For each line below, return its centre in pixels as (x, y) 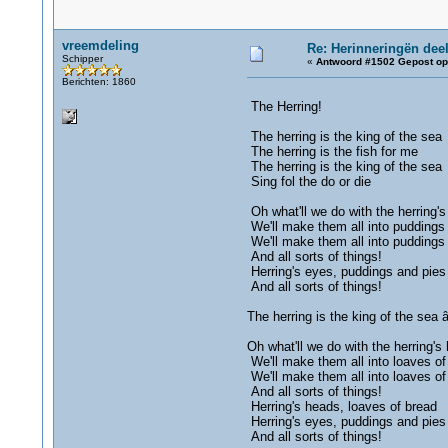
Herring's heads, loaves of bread (341, 406)
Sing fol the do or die (308, 181)
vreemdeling (100, 45)
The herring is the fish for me (332, 151)
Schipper (82, 58)
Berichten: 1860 (98, 81)
